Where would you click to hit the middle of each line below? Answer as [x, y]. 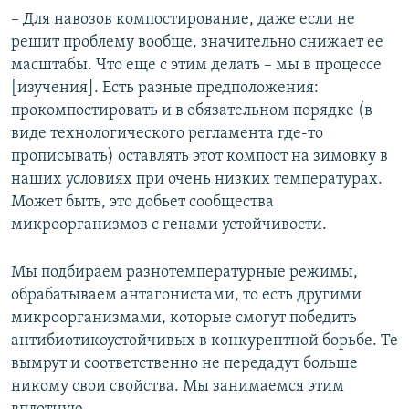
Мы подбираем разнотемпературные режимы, [184, 272]
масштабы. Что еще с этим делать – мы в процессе [196, 65]
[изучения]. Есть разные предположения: [165, 88]
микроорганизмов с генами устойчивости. [169, 225]
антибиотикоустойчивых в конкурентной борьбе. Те [204, 341]
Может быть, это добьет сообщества [142, 202]
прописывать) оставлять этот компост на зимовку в [199, 156]
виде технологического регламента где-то [167, 133]
